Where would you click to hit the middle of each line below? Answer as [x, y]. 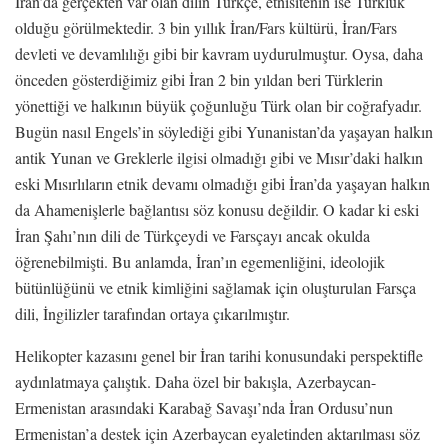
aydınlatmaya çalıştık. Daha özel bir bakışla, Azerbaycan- [195, 381]
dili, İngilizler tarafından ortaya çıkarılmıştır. [152, 313]
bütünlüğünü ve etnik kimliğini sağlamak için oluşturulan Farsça [215, 287]
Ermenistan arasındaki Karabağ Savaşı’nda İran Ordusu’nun [204, 407]
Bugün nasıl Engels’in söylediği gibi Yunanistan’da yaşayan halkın [224, 131]
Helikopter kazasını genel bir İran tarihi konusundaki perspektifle [219, 355]
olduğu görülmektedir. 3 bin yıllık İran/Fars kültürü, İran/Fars [206, 27]
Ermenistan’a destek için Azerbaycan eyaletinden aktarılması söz [217, 433]
